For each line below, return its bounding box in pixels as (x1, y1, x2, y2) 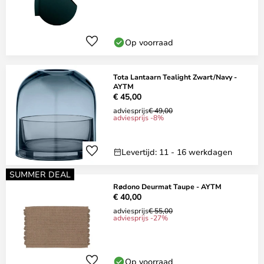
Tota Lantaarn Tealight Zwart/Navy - (113, 72, 237, 81)
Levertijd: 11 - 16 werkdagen (121, 146, 232, 157)
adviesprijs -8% (113, 113, 164, 122)
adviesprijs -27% (113, 213, 168, 222)
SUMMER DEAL (9, 169, 71, 180)
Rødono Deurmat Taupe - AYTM (113, 181, 222, 191)
